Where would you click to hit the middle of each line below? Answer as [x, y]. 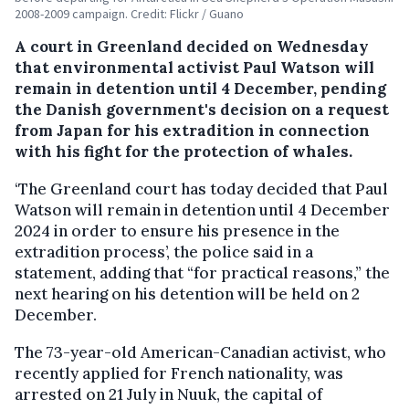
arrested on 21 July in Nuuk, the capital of [168, 394]
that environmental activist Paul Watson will [194, 67]
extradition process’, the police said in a [164, 252]
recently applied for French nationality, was [179, 373]
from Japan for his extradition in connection [192, 130]
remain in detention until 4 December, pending [200, 88]
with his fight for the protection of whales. [184, 151]
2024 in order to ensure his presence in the [177, 231]
